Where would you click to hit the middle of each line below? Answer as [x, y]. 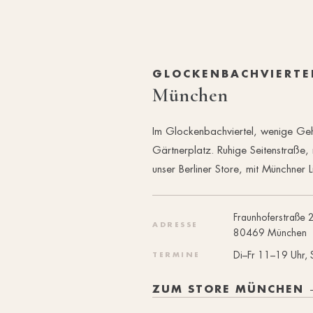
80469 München [270, 232]
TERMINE [176, 255]
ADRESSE [175, 225]
